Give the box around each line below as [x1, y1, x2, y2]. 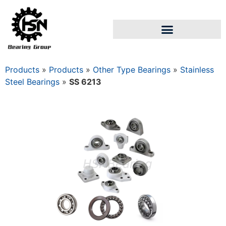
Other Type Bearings [93, 65, 171, 75]
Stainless [180, 65, 214, 75]
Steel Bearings [5, 77, 60, 87]
